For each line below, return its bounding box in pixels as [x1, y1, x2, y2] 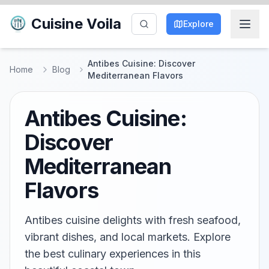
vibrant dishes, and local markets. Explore [25, 231, 231, 243]
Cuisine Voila [31, 15, 121, 32]
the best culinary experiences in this [25, 247, 201, 260]
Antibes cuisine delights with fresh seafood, [25, 214, 241, 226]
